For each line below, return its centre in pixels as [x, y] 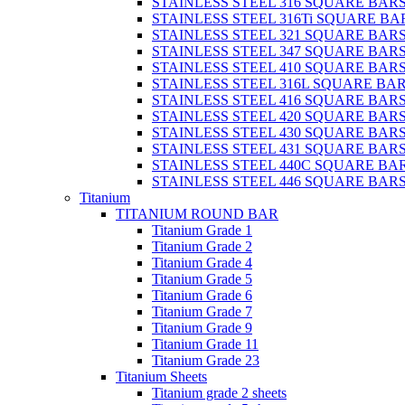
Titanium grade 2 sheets [219, 393]
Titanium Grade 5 [202, 279]
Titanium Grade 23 [206, 360]
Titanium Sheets [161, 377]
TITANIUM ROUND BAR [197, 214]
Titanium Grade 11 [205, 344]
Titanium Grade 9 [202, 328]
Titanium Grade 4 [202, 263]
